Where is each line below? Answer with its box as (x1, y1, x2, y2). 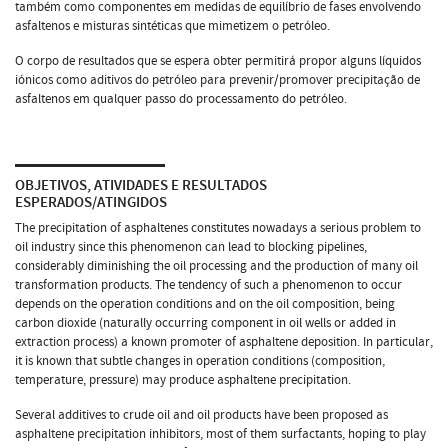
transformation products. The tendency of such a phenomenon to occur (15, 275, 402, 294)
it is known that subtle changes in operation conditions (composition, (15, 351, 385, 370)
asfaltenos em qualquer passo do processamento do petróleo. (15, 89, 347, 108)
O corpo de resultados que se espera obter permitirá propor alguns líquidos (15, 51, 421, 70)
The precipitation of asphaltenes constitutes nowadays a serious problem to (15, 218, 421, 237)
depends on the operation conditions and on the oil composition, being (15, 294, 395, 313)
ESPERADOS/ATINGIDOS (15, 192, 167, 212)
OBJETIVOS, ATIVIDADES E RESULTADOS (15, 175, 267, 195)
